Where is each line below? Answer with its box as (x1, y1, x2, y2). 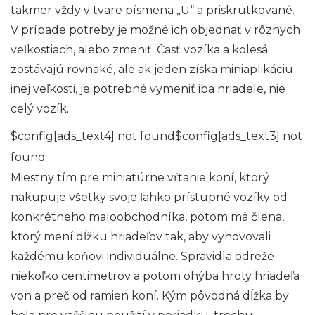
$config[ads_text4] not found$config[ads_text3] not (11, 129, 302, 143)
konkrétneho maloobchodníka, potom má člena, (11, 210, 284, 224)
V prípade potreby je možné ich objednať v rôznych (11, 22, 300, 37)
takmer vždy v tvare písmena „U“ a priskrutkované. (11, 3, 295, 17)
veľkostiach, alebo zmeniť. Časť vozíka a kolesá (11, 42, 268, 56)
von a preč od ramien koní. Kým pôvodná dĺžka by (11, 288, 289, 302)
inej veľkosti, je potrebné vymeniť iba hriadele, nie (11, 82, 285, 96)
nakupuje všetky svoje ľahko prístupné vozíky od (11, 190, 288, 204)
